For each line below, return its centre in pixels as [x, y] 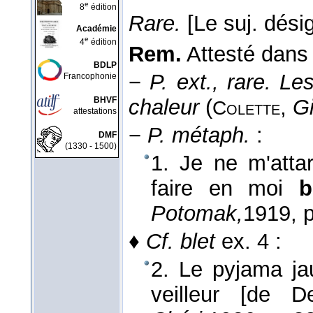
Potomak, [197, 214]
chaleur [164, 108]
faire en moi [225, 189]
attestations [95, 111]
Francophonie [90, 76]
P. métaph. [199, 136]
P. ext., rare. [210, 82]
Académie [96, 29]
